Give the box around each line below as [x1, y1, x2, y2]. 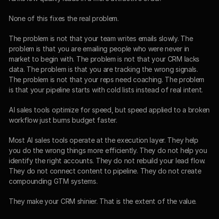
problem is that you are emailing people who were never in [9, 44, 190, 53]
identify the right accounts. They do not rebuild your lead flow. [9, 156, 206, 165]
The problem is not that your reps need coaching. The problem [9, 75, 205, 84]
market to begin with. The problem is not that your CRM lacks [9, 54, 200, 63]
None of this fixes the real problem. [9, 14, 119, 22]
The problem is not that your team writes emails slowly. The [9, 34, 193, 43]
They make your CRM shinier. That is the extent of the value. [9, 197, 197, 205]
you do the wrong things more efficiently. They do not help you [9, 146, 207, 154]
